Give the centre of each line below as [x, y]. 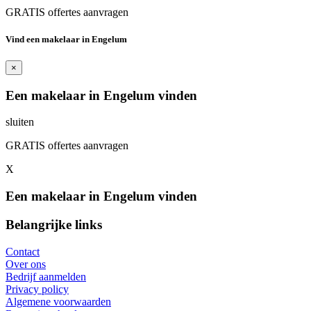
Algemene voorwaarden [58, 301]
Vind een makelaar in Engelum [66, 39]
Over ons [26, 264]
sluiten [20, 122]
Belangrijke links [54, 224]
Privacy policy [37, 289]
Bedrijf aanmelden [46, 276]
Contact [23, 251]
